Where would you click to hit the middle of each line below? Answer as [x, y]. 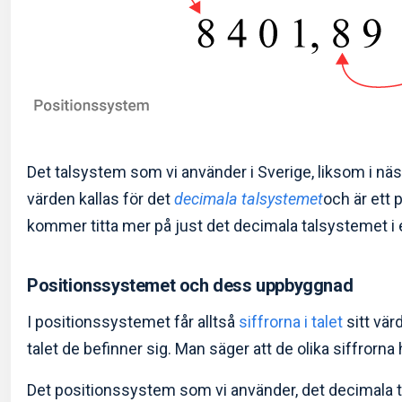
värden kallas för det [100, 199]
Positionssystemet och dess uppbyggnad [190, 286]
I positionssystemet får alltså [133, 322]
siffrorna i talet [291, 322]
